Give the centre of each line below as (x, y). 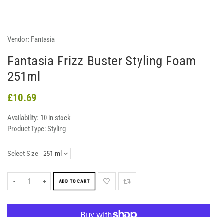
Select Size (23, 153)
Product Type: (27, 129)
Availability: (24, 117)
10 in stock (55, 117)
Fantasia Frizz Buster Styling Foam (102, 61)
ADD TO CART (74, 181)
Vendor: (18, 39)
